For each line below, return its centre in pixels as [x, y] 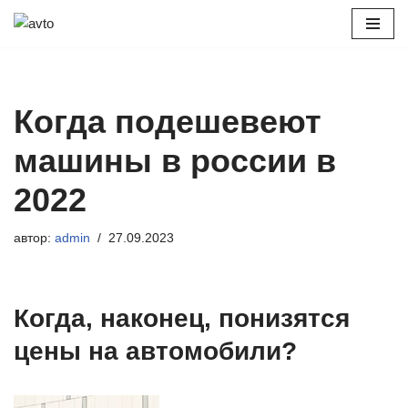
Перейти [40, 49]
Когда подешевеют [168, 122]
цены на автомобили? [155, 351]
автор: [34, 238]
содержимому [57, 92]
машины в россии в [175, 161]
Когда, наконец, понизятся [182, 318]
